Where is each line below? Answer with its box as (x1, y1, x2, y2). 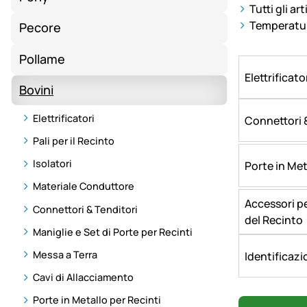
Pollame (19, 50, 66, 67)
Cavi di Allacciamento (33, 271, 134, 284)
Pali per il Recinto (33, 134, 114, 148)
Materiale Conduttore (33, 180, 134, 193)
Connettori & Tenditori (33, 202, 138, 216)
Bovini (19, 82, 54, 99)
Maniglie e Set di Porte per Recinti (33, 225, 193, 238)
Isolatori (33, 157, 72, 171)
